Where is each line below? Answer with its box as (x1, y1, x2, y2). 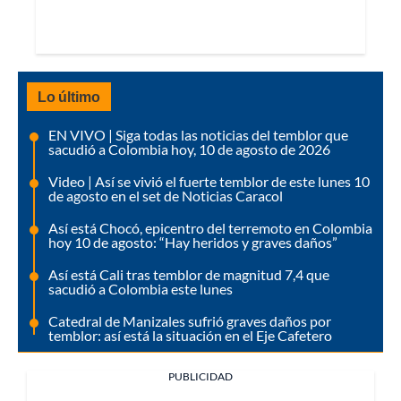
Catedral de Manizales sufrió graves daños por (48, 312, 331, 330)
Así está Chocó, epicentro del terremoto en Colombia (48, 219, 372, 237)
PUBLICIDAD (168, 370, 233, 384)
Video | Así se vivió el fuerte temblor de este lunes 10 (48, 173, 370, 191)
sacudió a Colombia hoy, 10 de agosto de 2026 (48, 141, 330, 158)
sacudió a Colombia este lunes (48, 280, 233, 298)
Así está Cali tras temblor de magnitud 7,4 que (48, 266, 329, 284)
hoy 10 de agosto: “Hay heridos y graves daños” (48, 234, 337, 252)
